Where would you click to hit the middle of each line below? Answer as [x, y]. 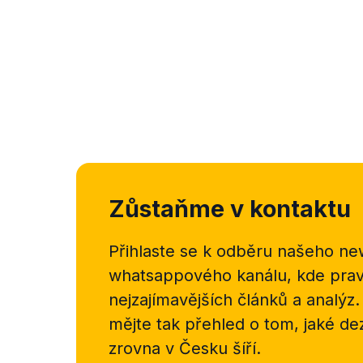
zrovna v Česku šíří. [185, 348]
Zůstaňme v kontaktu [230, 209]
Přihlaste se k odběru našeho [221, 251]
